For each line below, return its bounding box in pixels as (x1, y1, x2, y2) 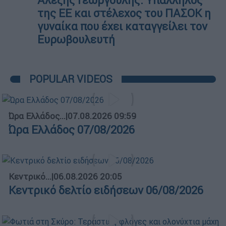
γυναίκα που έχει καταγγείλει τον (37, 19, 207, 33)
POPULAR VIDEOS (29, 72, 112, 85)
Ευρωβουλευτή (37, 32, 115, 46)
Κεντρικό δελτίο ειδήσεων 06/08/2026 (9, 184, 203, 198)
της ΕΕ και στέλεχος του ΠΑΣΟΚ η (37, 6, 211, 20)
